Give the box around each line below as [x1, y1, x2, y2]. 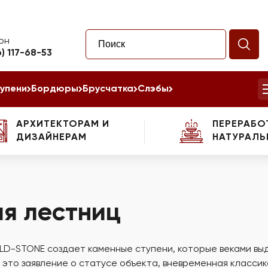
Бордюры [31, 84, 78, 94]
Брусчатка [83, 84, 133, 94]
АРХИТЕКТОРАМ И [16, 120, 109, 129]
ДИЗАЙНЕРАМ [16, 133, 87, 142]
